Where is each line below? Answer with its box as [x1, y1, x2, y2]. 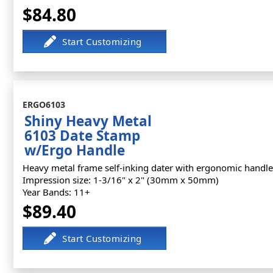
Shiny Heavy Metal [24, 112, 152, 130]
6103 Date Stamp [24, 126, 140, 145]
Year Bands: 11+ [23, 186, 90, 198]
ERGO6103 [23, 99, 65, 110]
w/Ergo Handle [24, 141, 125, 160]
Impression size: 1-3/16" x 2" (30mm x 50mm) [23, 174, 219, 186]
